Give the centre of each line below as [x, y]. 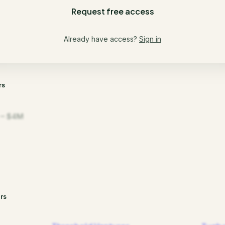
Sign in [150, 39]
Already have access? [100, 39]
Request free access [113, 11]
